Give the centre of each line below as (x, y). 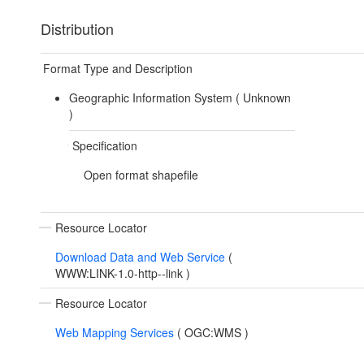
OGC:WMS (214, 333)
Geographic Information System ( (156, 98)
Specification (104, 146)
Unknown (266, 98)
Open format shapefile (141, 175)
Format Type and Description (118, 69)
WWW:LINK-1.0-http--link (121, 273)
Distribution (77, 29)
